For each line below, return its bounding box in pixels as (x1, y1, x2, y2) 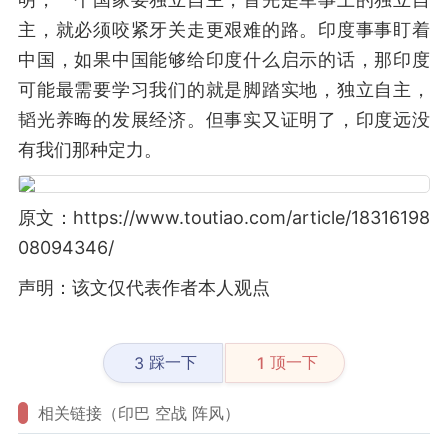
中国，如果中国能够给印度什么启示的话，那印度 (18, 49, 430, 70)
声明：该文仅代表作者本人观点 (18, 277, 270, 298)
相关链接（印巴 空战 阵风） (38, 403, 240, 423)
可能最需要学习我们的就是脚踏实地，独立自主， (18, 79, 430, 100)
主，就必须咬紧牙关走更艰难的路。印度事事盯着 (18, 19, 430, 40)
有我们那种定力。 (18, 139, 162, 160)
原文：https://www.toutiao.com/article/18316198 (18, 207, 430, 228)
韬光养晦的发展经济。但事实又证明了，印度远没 (18, 109, 430, 130)
